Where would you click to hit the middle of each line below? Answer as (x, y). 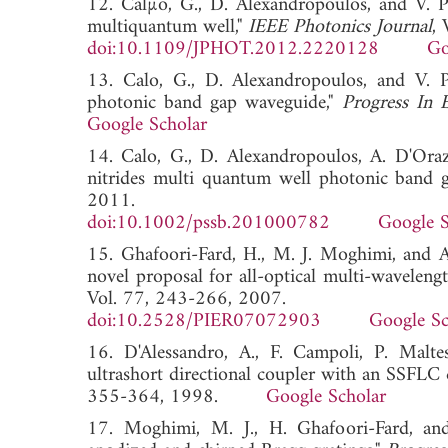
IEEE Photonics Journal (340, 27)
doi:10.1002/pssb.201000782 (208, 223)
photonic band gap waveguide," (214, 103)
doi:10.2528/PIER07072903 (204, 321)
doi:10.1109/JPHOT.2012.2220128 (233, 49)
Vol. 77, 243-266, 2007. (186, 299)
